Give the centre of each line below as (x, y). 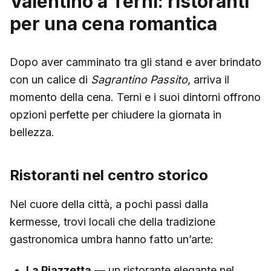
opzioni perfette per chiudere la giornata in (116, 114)
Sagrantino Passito (139, 79)
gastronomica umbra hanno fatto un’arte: (112, 239)
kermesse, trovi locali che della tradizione (113, 221)
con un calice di (50, 79)
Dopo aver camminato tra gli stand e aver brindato (135, 62)
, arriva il (208, 79)
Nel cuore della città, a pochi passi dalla (109, 204)
